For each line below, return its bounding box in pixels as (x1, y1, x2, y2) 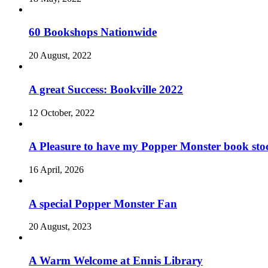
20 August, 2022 (29, 50, 92, 61)
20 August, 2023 (29, 221, 92, 232)
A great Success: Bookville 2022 (29, 83, 183, 96)
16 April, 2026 (29, 165, 84, 175)
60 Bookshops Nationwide (29, 26, 157, 39)
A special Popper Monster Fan (29, 197, 177, 210)
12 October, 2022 (29, 107, 95, 118)
